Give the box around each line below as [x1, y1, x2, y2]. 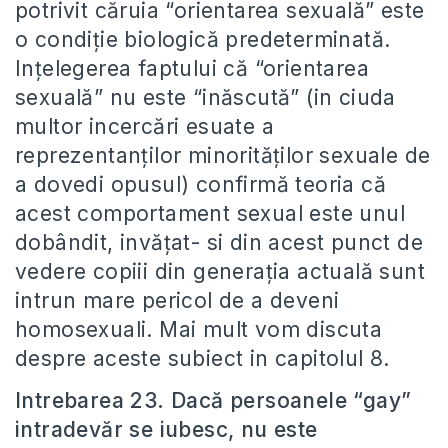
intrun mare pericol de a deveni [15, 288, 340, 313]
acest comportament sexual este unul [15, 201, 405, 226]
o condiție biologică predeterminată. [15, 27, 391, 52]
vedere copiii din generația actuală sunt [15, 259, 425, 284]
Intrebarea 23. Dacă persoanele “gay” [15, 388, 412, 413]
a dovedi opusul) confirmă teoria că [15, 172, 386, 197]
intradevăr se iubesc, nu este [15, 417, 318, 442]
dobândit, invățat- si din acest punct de [15, 230, 423, 255]
